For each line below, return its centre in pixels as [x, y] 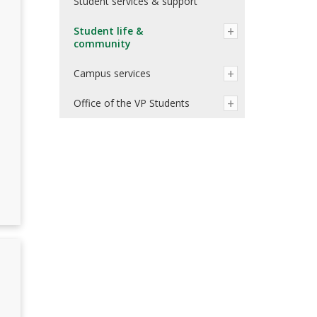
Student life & [108, 31]
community [102, 44]
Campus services [112, 73]
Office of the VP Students [131, 103]
